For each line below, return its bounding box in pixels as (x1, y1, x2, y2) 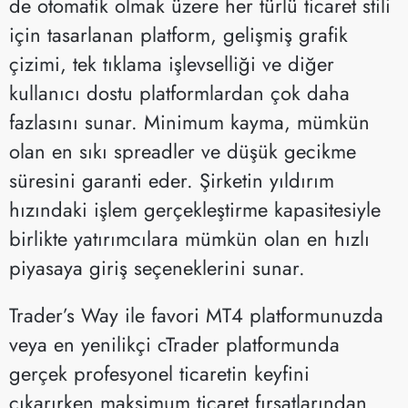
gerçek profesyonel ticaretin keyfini (9, 358, 310, 388)
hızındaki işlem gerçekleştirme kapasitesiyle (9, 194, 381, 224)
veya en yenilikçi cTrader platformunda (9, 329, 340, 359)
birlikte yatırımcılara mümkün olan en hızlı (9, 223, 370, 253)
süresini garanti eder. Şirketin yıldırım (9, 165, 334, 195)
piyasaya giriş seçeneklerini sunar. (9, 252, 305, 282)
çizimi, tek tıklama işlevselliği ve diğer (9, 48, 334, 78)
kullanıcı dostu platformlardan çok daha (9, 77, 350, 107)
